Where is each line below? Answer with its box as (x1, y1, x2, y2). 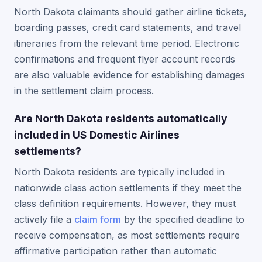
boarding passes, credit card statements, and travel (14, 22, 241, 33)
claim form (74, 213, 121, 225)
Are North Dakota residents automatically (14, 112, 227, 125)
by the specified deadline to (121, 213, 244, 225)
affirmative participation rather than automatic (14, 245, 217, 257)
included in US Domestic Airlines (14, 129, 180, 141)
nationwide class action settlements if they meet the (14, 182, 242, 194)
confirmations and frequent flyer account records (14, 53, 235, 65)
